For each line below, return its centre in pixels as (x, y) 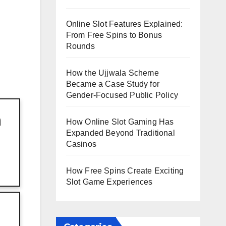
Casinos (81, 144)
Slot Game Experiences (109, 182)
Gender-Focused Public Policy (122, 95)
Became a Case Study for (113, 84)
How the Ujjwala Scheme (112, 73)
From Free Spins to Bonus (114, 35)
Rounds (80, 46)
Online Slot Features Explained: (124, 24)
